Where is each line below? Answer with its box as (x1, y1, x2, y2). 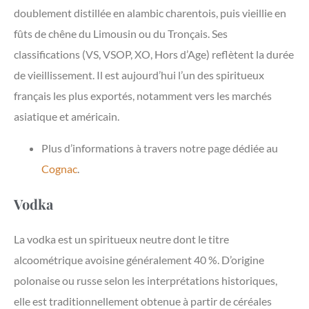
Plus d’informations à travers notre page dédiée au (41, 141, 278, 155)
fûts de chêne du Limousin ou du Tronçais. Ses (14, 27, 228, 41)
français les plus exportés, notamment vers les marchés (14, 89, 272, 103)
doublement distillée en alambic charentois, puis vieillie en (14, 6, 286, 20)
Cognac (41, 162, 77, 176)
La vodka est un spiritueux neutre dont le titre (14, 232, 229, 246)
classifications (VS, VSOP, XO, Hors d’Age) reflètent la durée (14, 48, 294, 61)
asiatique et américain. (14, 110, 119, 123)
